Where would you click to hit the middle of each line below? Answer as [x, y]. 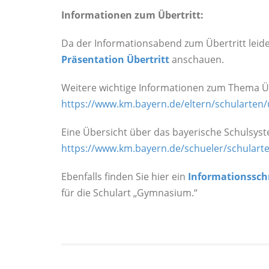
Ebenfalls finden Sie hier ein [125, 176]
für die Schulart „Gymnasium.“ [129, 192]
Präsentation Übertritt [115, 59]
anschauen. [197, 59]
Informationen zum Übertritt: [132, 15]
